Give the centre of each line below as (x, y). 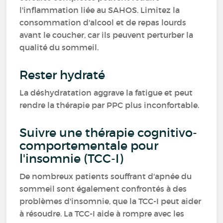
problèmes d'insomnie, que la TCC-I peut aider (111, 201)
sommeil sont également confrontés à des (103, 189)
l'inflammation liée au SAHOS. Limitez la (100, 10)
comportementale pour (89, 146)
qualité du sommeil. (59, 47)
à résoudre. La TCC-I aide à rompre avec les (102, 214)
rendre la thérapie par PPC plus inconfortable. (110, 105)
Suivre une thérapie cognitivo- (109, 133)
